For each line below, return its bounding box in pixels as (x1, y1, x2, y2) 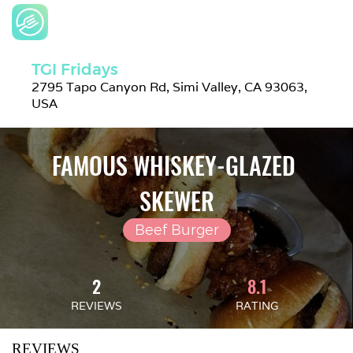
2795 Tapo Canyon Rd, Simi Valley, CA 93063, (32, 79, 307, 95)
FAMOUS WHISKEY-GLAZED (52, 147, 295, 183)
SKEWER (139, 183, 214, 218)
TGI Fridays (32, 60, 118, 79)
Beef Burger (134, 221, 219, 239)
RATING (236, 299, 278, 313)
